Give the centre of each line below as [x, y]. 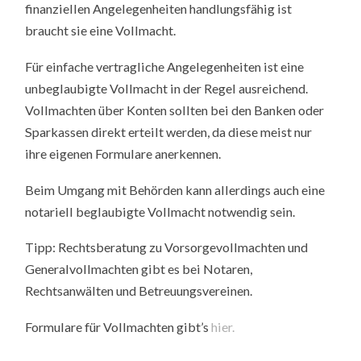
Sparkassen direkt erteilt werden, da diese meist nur [169, 131]
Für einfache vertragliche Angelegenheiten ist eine [165, 66]
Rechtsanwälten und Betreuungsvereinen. [139, 291]
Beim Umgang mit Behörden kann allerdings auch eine [175, 189]
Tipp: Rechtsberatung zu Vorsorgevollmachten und [167, 247]
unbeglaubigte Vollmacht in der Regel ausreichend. [167, 88]
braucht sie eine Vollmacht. [101, 31]
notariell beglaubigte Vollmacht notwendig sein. [160, 211]
